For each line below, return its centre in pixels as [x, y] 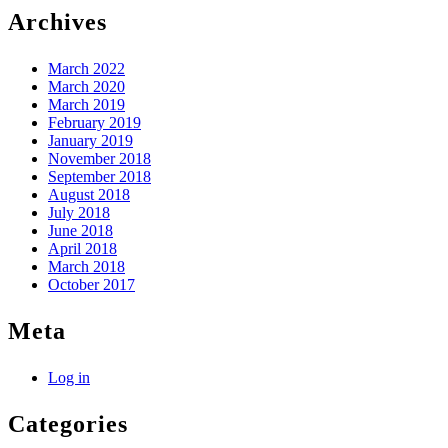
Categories [68, 423]
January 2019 [90, 140]
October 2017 [91, 284]
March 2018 [86, 266]
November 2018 [99, 158]
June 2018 [80, 230]
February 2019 [94, 122]
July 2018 [79, 212]
